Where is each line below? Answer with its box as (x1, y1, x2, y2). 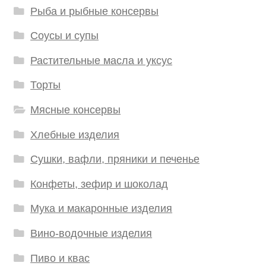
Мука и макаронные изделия (30, 202, 173, 215)
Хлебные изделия (30, 128, 120, 141)
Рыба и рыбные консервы (30, 5, 159, 17)
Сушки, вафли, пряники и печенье (30, 153, 200, 166)
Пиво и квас (30, 252, 90, 264)
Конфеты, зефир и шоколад (30, 178, 169, 190)
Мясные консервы (30, 104, 121, 116)
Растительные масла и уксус (30, 54, 173, 66)
